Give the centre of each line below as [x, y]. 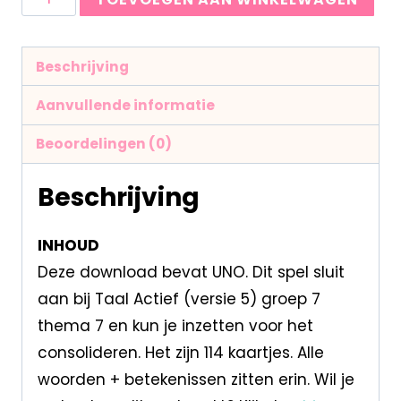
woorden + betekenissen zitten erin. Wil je [196, 379]
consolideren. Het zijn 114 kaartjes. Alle [180, 352]
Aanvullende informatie [125, 105]
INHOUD [68, 245]
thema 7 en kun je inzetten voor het [175, 325]
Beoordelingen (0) [103, 144]
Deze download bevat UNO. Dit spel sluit [191, 272]
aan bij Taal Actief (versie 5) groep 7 [179, 299]
